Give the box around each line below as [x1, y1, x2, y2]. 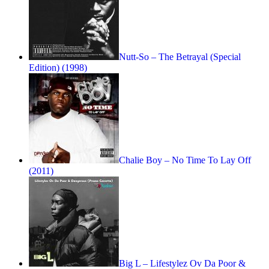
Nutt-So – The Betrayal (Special [119, 52, 241, 62]
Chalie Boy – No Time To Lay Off [119, 155, 251, 166]
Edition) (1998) [29, 62, 87, 73]
